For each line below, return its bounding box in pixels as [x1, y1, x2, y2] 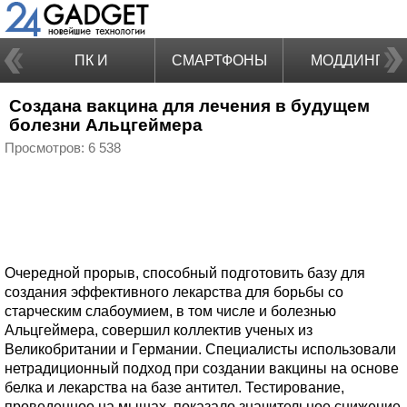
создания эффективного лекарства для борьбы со [5, 284, 343, 300]
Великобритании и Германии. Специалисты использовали [5, 342, 396, 357]
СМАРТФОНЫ [171, 53, 267, 68]
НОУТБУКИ [52, 97, 130, 113]
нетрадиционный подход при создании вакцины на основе [5, 361, 399, 376]
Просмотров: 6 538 [5, 141, 121, 155]
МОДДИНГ [311, 53, 383, 68]
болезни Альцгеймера [9, 115, 203, 134]
